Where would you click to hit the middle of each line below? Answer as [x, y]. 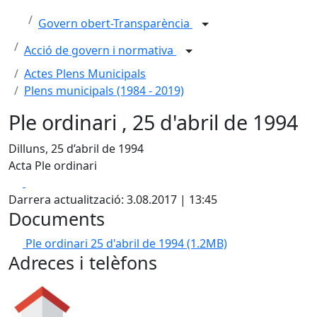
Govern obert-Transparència [115, 24]
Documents [57, 219]
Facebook [51, 182]
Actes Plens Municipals [85, 74]
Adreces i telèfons [83, 263]
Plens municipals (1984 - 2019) [104, 91]
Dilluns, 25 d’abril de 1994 [76, 149]
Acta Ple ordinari [53, 166]
